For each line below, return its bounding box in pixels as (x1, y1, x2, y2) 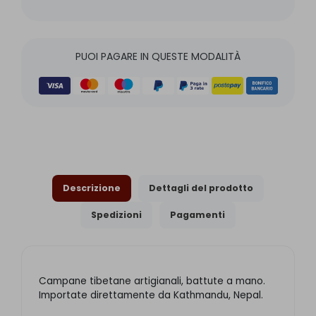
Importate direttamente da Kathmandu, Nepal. (39, 288, 263, 302)
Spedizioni (91, 208, 142, 221)
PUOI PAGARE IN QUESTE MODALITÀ (75, 49, 241, 63)
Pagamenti (170, 208, 225, 221)
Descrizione (63, 181, 121, 194)
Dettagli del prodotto (149, 181, 253, 194)
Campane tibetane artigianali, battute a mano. (39, 274, 265, 288)
